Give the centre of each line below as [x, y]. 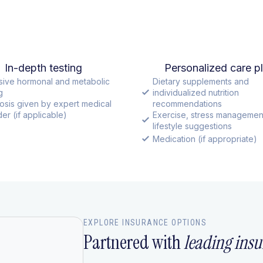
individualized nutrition [196, 92]
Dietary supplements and [201, 81]
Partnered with [134, 242]
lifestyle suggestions [192, 126]
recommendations [187, 103]
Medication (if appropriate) [205, 139]
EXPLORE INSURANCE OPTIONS [145, 222]
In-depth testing [44, 68]
